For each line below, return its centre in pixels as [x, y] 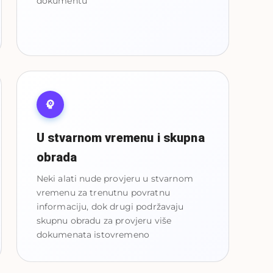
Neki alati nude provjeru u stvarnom [115, 178]
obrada [57, 157]
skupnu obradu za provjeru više [104, 220]
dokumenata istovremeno [93, 234]
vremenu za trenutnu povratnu [103, 192]
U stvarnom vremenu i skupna [120, 137]
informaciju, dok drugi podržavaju [110, 206]
